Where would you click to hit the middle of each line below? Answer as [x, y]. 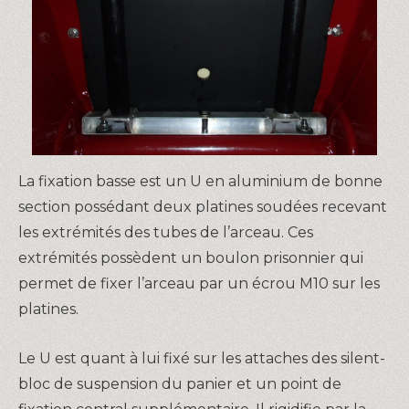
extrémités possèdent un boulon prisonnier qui [191, 258]
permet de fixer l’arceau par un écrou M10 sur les [199, 284]
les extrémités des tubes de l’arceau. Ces [166, 233]
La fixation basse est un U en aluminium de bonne [200, 182]
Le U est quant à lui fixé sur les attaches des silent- [202, 358]
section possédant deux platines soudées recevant [203, 207]
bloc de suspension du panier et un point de [180, 383]
